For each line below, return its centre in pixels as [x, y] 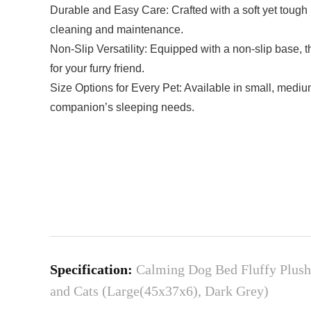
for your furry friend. [97, 69]
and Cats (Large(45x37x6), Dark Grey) [159, 291]
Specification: [93, 270]
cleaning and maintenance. [117, 30]
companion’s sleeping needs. [122, 108]
